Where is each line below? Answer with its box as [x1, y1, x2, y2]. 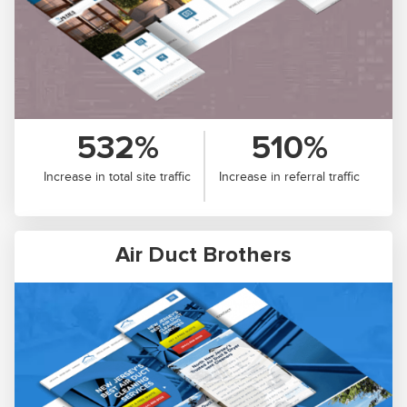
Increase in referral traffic [219, 170, 361, 185]
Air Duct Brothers [115, 243, 292, 266]
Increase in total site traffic [44, 170, 192, 185]
